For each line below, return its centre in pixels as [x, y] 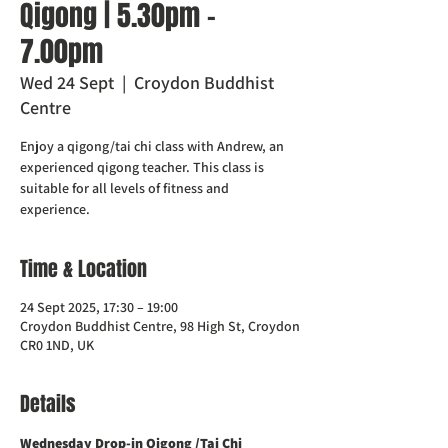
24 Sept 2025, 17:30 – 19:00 [99, 307]
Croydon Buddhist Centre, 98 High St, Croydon [160, 326]
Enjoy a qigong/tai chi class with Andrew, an [152, 146]
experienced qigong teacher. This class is [142, 167]
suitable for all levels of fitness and [124, 188]
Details [48, 404]
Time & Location [83, 269]
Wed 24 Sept [67, 82]
